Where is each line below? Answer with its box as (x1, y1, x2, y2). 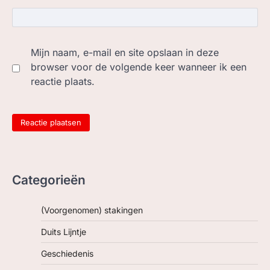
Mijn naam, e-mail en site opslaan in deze (31, 46, 219, 58)
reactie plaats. (31, 75, 95, 87)
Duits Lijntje (41, 227, 86, 237)
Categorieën (12, 172, 86, 188)
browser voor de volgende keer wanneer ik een (31, 60, 246, 73)
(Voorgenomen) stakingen (41, 205, 143, 216)
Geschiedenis (41, 248, 93, 259)
